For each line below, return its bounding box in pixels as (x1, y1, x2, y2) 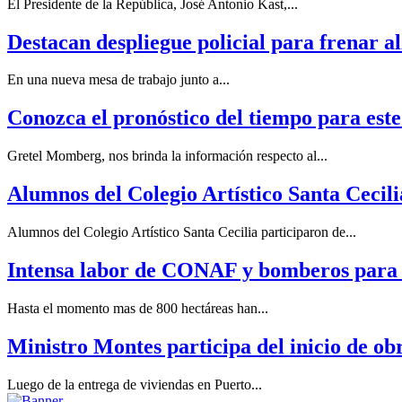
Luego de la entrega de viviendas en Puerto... (7, 376, 262, 392)
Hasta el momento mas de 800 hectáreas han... (7, 300, 268, 316)
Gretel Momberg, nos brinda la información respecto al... (7, 148, 328, 164)
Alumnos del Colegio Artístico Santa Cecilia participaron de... (7, 224, 356, 240)
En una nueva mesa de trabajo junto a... (7, 72, 230, 88)
